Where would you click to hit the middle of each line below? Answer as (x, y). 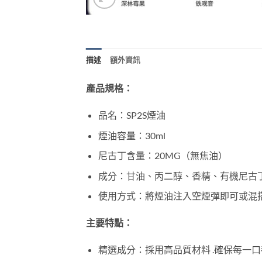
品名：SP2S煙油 (132, 115)
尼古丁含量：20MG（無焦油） (163, 156)
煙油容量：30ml (132, 135)
